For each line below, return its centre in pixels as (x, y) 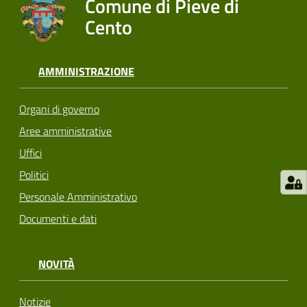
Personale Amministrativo (78, 197)
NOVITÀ (57, 264)
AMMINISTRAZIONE (86, 71)
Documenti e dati (58, 219)
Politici (34, 175)
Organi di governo (59, 109)
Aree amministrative (65, 131)
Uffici (30, 153)
